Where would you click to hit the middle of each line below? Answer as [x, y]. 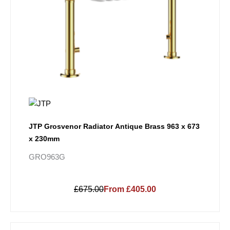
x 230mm [44, 138]
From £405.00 [130, 189]
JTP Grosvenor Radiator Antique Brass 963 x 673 [114, 126]
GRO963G [47, 157]
